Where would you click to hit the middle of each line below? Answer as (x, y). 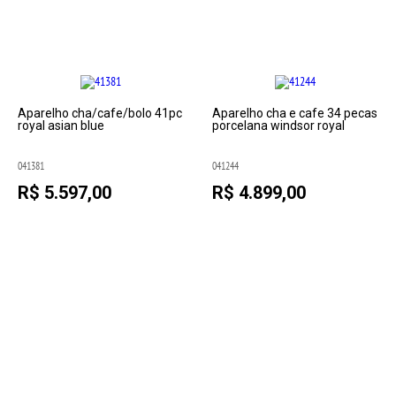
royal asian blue (61, 126)
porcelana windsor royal (278, 126)
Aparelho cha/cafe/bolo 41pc (100, 113)
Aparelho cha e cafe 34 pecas (294, 113)
